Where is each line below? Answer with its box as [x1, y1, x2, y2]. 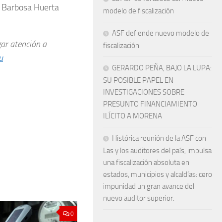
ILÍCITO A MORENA [103, 111, 162, 120]
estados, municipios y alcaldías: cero [103, 169, 212, 179]
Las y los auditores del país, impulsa [103, 146, 212, 155]
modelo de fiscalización [103, 6, 174, 15]
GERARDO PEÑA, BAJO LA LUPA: [112, 63, 212, 72]
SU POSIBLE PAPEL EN [103, 75, 173, 85]
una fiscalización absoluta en [103, 158, 189, 167]
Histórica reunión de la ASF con [112, 133, 206, 143]
